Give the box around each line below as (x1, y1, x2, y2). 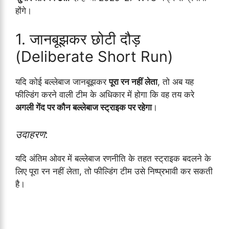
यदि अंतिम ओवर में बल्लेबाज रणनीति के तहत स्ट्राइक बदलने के (15, 153, 211, 164)
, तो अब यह (157, 76, 194, 87)
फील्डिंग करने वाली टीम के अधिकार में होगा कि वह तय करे (15, 89, 194, 100)
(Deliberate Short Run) (15, 47, 173, 65)
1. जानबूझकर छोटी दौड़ (15, 30, 141, 48)
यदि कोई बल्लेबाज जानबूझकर (15, 76, 109, 87)
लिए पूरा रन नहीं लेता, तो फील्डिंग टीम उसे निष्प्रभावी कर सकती (15, 166, 213, 177)
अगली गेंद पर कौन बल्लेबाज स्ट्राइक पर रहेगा (15, 102, 152, 112)
